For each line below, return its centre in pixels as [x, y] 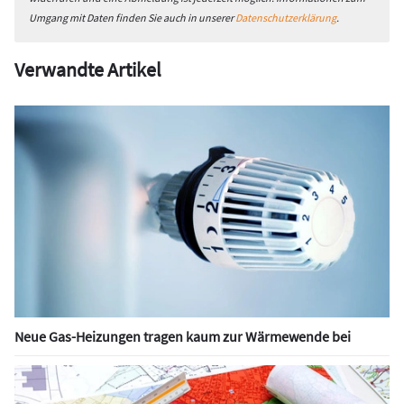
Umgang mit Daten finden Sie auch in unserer [132, 18]
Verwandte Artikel [88, 70]
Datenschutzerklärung [286, 18]
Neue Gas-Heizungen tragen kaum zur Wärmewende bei [183, 337]
